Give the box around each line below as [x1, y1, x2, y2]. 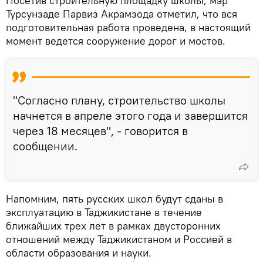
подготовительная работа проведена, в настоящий [6, 20, 251, 34]
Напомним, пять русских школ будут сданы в [6, 191, 223, 205]
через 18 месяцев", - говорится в [13, 123, 188, 138]
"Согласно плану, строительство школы [13, 92, 225, 107]
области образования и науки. [6, 245, 154, 259]
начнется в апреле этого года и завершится [13, 107, 248, 123]
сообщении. [13, 138, 77, 153]
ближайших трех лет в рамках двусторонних [6, 218, 221, 232]
